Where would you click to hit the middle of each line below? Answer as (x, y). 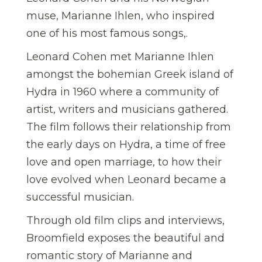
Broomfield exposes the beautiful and (125, 238)
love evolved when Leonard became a (126, 180)
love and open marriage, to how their (124, 162)
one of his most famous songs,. (107, 34)
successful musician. (80, 197)
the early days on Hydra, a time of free (126, 145)
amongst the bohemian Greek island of (130, 75)
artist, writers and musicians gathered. (127, 110)
